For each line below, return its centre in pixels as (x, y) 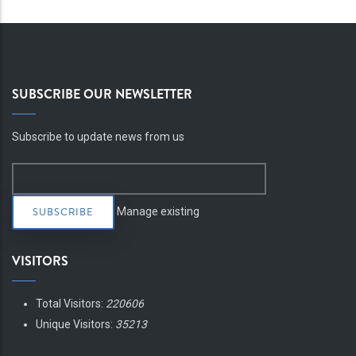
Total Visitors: (71, 304)
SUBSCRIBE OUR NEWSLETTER (102, 95)
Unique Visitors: (75, 325)
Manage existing (158, 212)
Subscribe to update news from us (98, 137)
